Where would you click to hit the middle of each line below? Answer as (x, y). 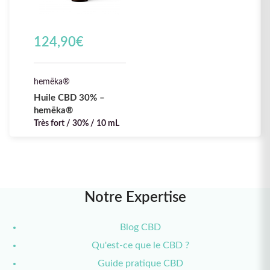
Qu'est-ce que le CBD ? (140, 245)
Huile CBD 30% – (69, 98)
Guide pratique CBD (140, 263)
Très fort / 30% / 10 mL (77, 123)
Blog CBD (140, 227)
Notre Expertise (135, 197)
